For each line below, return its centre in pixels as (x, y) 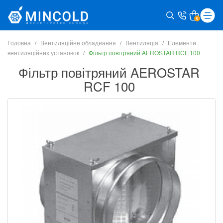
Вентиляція (142, 43)
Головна (19, 43)
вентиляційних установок (43, 53)
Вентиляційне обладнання (78, 43)
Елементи (182, 43)
